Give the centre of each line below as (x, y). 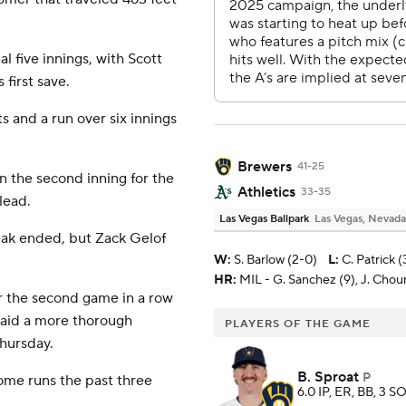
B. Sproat (328, 377)
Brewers (265, 167)
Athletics (266, 193)
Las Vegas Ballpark (264, 219)
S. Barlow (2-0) (275, 261)
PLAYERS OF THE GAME (298, 324)
